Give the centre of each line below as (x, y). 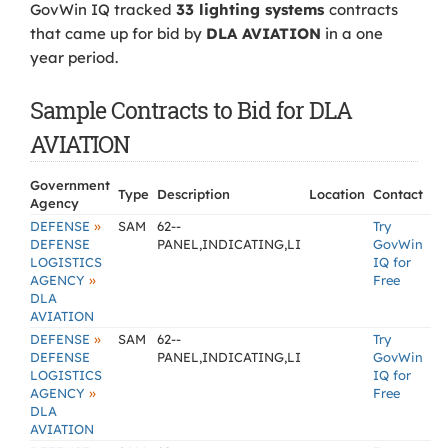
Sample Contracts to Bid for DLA (191, 110)
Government (70, 185)
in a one (352, 33)
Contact (398, 194)
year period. (74, 57)
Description (193, 194)
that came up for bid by (118, 33)
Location (337, 194)
